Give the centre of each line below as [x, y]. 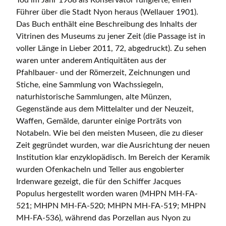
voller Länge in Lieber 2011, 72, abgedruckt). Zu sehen [111, 49]
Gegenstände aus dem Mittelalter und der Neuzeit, [105, 109]
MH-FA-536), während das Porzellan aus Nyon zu [103, 218]
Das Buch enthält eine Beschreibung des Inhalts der [107, 24]
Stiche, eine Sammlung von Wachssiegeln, [90, 85]
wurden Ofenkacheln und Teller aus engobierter [100, 170]
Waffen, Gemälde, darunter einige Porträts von [99, 121]
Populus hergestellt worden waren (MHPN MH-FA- [107, 194]
